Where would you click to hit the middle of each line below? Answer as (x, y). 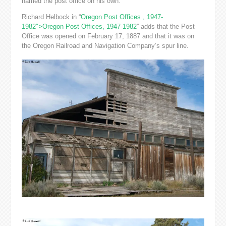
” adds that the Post (165, 26)
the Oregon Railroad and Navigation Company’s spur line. (105, 45)
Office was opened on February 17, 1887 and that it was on (108, 36)
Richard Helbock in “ (51, 17)
